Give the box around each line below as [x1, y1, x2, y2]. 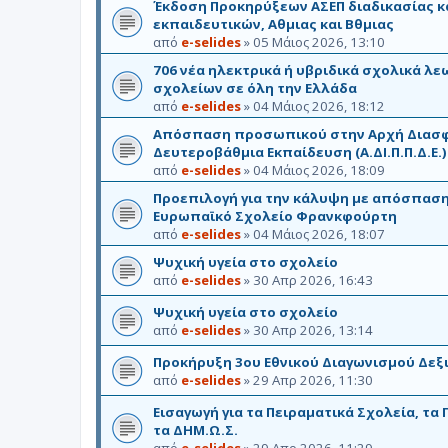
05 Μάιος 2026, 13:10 [253, 32, 385, 51]
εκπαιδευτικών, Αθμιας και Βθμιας [153, 14, 394, 33]
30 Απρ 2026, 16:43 [253, 270, 373, 289]
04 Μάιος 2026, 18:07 [253, 224, 385, 243]
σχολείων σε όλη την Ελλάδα [153, 78, 357, 97]
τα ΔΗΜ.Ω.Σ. [153, 420, 238, 439]
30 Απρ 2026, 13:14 [253, 320, 373, 339]
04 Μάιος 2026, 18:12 [253, 96, 385, 115]
